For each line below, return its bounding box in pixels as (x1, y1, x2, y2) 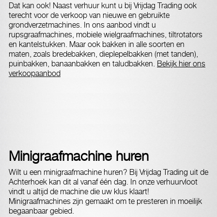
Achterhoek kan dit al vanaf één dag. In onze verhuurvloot (9, 177, 198, 186)
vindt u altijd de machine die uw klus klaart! (9, 187, 149, 196)
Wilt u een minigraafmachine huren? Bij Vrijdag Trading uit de (9, 168, 208, 177)
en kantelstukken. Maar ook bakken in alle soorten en (9, 40, 185, 49)
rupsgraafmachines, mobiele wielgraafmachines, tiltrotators (9, 30, 202, 39)
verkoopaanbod (9, 69, 61, 78)
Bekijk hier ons (157, 59, 205, 68)
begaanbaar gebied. (9, 206, 74, 216)
